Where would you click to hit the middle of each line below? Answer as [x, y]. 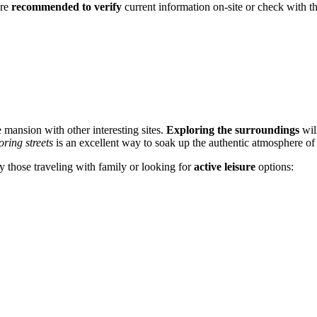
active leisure [225, 166]
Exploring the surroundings [233, 129]
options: [275, 166]
